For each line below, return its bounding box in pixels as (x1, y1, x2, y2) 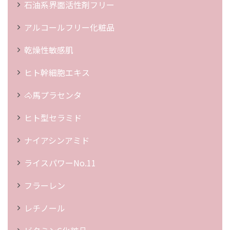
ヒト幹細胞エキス (24, 66, 90, 79)
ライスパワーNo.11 (24, 156, 96, 169)
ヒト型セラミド (24, 111, 82, 124)
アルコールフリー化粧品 (24, 21, 114, 33)
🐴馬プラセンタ (24, 88, 82, 101)
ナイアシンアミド (24, 133, 89, 146)
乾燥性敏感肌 (24, 43, 73, 56)
